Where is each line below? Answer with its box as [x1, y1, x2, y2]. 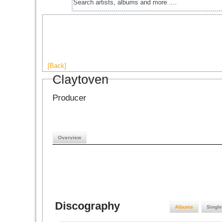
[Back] [48, 62, 66, 69]
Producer [53, 93, 86, 103]
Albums [175, 204, 193, 210]
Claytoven [53, 72, 109, 86]
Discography [55, 200, 120, 212]
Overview [58, 135, 81, 140]
